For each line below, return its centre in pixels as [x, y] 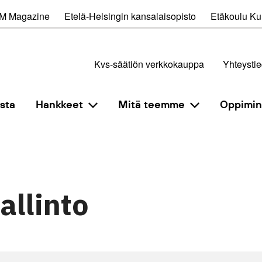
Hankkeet [60, 104]
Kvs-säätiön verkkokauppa [149, 64]
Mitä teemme [152, 104]
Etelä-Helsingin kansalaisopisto [130, 16]
